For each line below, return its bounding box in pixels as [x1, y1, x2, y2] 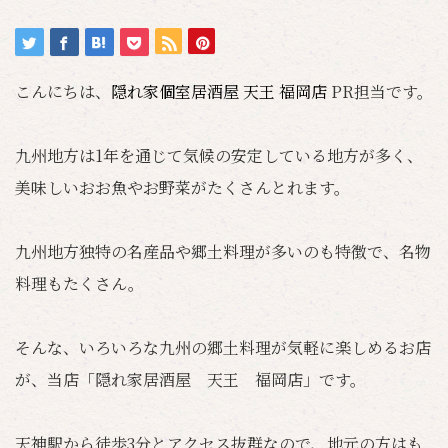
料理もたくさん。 [15, 272, 144, 295]
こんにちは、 [15, 80, 111, 103]
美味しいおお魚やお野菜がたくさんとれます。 [15, 176, 350, 199]
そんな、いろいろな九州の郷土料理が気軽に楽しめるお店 [15, 336, 431, 359]
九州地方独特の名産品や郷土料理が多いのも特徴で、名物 [15, 240, 431, 263]
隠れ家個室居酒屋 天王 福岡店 [111, 80, 331, 103]
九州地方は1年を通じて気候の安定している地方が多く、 [15, 144, 423, 167]
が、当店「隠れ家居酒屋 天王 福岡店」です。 [15, 368, 366, 391]
